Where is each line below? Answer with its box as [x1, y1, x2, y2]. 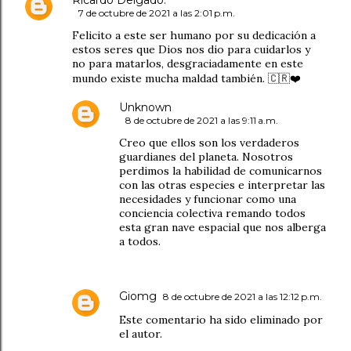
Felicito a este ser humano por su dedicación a [72, 27, 316, 42]
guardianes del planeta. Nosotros [119, 149, 293, 164]
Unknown [119, 100, 172, 114]
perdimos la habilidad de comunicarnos [119, 163, 322, 178]
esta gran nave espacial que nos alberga [119, 219, 326, 234]
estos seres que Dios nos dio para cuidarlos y [72, 42, 310, 56]
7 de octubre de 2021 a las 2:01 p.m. [78, 6, 235, 19]
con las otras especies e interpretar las [119, 177, 325, 192]
